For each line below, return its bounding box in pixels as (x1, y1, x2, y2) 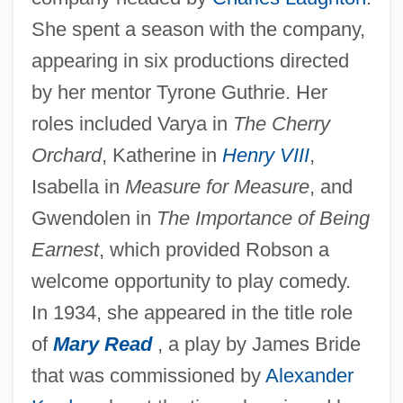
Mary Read (52, 332, 152, 355)
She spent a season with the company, (31, 17, 365, 40)
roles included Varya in (31, 112, 233, 135)
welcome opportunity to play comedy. (31, 269, 351, 292)
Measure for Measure (124, 175, 309, 198)
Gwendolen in (31, 206, 157, 229)
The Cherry (232, 112, 330, 135)
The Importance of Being (156, 206, 370, 229)
